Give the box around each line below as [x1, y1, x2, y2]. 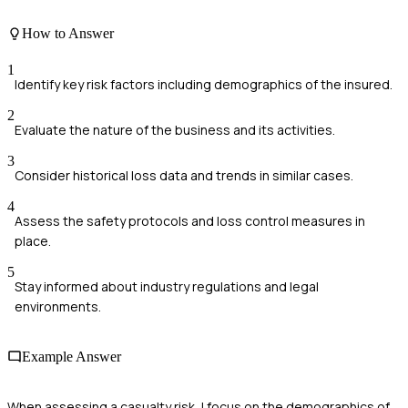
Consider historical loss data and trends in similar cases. [15, 166, 353, 184]
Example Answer [22, 348, 121, 364]
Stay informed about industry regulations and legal [15, 277, 319, 295]
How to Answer [22, 25, 114, 42]
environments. [15, 297, 101, 315]
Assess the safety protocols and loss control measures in [15, 211, 365, 229]
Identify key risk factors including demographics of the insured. [15, 75, 393, 93]
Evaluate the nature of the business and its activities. [15, 120, 335, 138]
